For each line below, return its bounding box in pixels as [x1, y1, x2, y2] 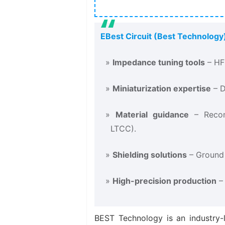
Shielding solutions [113, 149, 187, 160]
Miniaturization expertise [113, 83, 211, 93]
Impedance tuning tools [113, 57, 205, 67]
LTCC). [110, 123, 136, 134]
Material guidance [116, 109, 189, 120]
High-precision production [113, 175, 216, 186]
